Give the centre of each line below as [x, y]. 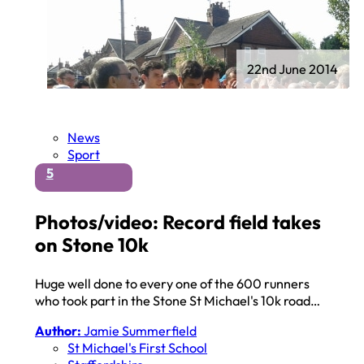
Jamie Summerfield [139, 331]
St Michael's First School [138, 348]
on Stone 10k [92, 245]
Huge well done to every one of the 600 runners [173, 284]
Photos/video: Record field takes [178, 222]
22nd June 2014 [293, 69]
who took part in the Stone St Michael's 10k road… [178, 301]
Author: [58, 331]
